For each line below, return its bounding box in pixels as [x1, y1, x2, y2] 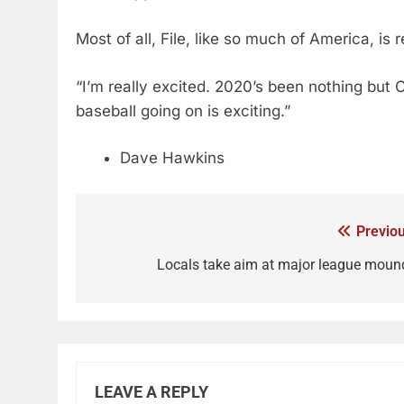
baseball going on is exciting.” [76, 101, 290, 120]
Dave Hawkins [119, 149, 225, 167]
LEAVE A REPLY [95, 382, 208, 401]
